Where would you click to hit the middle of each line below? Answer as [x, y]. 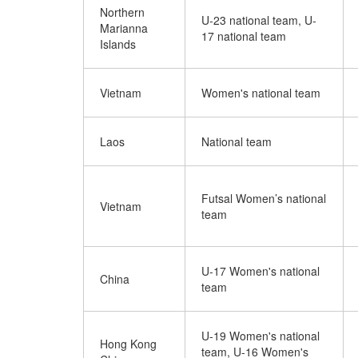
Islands [118, 44]
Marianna [124, 28]
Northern [122, 12]
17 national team [244, 36]
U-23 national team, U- [259, 20]
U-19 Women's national [261, 336]
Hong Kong [128, 344]
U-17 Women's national [261, 271]
